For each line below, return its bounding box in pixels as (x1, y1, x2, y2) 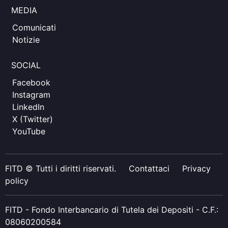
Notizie (12, 35, 40, 45)
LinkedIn (12, 102, 44, 112)
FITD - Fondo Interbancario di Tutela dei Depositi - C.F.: (5, 205, 218, 215)
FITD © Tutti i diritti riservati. (5, 163, 129, 174)
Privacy (182, 163, 211, 174)
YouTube (12, 126, 45, 136)
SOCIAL (11, 60, 41, 70)
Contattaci (129, 163, 169, 174)
